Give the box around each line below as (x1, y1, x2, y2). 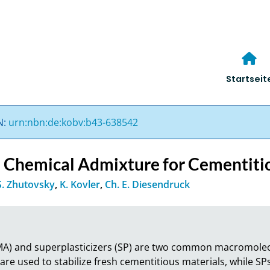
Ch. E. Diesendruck (105, 177, 190, 191)
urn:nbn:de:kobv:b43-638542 (8, 115, 139, 129)
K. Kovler (60, 177, 101, 191)
